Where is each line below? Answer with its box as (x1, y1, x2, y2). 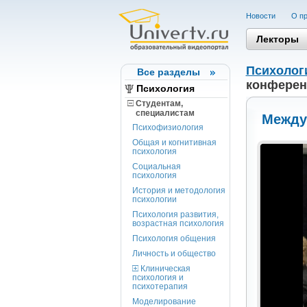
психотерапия (132, 282, 188, 291)
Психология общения (132, 234, 216, 243)
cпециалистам (127, 108, 195, 118)
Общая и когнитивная (132, 138, 217, 147)
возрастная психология (132, 219, 224, 228)
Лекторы (256, 33, 299, 45)
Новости (245, 12, 278, 20)
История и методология (132, 186, 225, 195)
